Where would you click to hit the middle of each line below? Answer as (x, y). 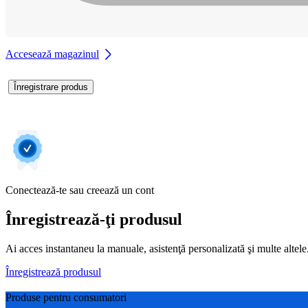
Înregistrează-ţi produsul (94, 219)
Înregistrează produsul (53, 272)
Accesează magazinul (52, 54)
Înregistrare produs (51, 87)
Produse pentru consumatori (66, 297)
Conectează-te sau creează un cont (80, 190)
